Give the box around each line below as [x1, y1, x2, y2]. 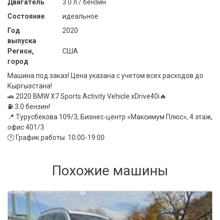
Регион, [7, 47, 34, 55]
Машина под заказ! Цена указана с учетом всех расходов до [7, 72, 203, 80]
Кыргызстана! [7, 82, 52, 90]
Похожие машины [52, 163, 168, 179]
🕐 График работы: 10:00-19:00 [7, 134, 105, 142]
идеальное [62, 12, 98, 21]
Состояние [7, 12, 45, 21]
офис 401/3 [7, 123, 44, 132]
